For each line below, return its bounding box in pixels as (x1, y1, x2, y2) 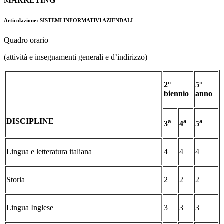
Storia (6, 175, 25, 184)
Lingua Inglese (6, 203, 53, 212)
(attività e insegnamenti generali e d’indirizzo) (4, 53, 147, 62)
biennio (164, 89, 189, 98)
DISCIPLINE (6, 117, 54, 126)
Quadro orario (4, 36, 48, 45)
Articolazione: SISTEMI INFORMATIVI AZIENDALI (4, 17, 133, 24)
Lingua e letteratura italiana (6, 147, 92, 156)
